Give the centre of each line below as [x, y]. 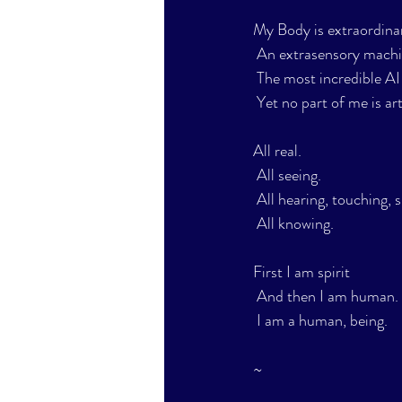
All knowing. [295, 223]
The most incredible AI [328, 78]
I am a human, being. [322, 320]
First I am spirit [301, 272]
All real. [277, 151]
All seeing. [289, 175]
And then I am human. [328, 296]
